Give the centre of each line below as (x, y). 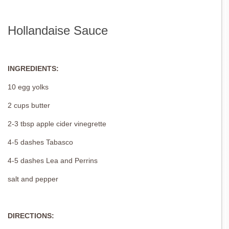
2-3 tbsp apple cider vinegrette (57, 123)
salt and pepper (33, 179)
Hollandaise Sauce (58, 30)
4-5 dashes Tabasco (40, 142)
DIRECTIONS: (31, 215)
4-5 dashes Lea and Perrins (53, 160)
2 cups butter (29, 105)
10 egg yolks (28, 87)
